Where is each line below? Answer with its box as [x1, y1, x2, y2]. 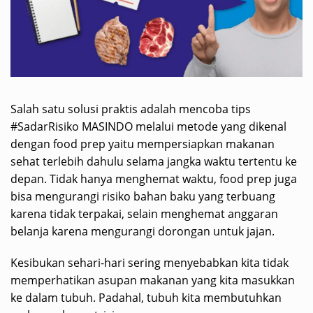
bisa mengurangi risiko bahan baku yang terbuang [10, 189, 275, 205]
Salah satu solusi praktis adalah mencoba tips [10, 101, 251, 117]
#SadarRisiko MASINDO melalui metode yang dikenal [10, 119, 286, 135]
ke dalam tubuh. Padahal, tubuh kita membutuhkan [10, 290, 282, 306]
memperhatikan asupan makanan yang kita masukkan [10, 272, 295, 289]
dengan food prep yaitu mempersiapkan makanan [10, 136, 275, 152]
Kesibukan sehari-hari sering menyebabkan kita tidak [10, 255, 289, 271]
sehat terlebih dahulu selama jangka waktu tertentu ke [10, 154, 297, 170]
